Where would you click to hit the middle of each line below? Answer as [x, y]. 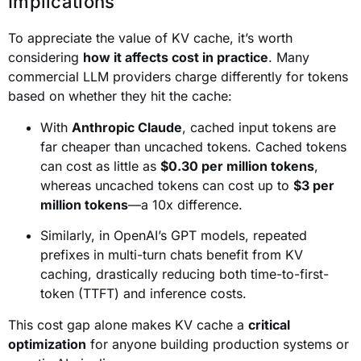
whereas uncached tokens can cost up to [167, 185]
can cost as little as [100, 166]
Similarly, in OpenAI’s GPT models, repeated [174, 236]
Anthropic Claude [127, 127]
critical [269, 324]
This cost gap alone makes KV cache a [128, 324]
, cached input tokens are [259, 127]
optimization [47, 344]
